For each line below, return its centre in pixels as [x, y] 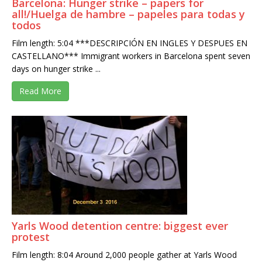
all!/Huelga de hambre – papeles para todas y [128, 14]
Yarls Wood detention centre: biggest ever [120, 226]
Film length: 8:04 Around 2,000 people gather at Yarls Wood [124, 255]
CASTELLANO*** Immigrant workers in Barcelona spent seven [131, 56]
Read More [40, 91]
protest [31, 237]
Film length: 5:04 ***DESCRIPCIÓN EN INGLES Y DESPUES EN [130, 43]
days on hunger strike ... [56, 69]
